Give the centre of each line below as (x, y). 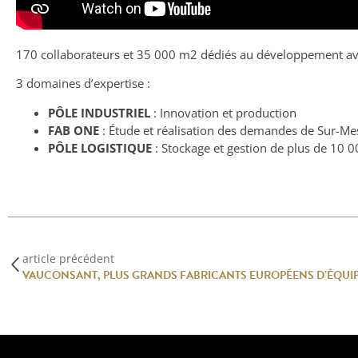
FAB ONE (74, 130)
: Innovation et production (223, 112)
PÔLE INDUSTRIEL (99, 112)
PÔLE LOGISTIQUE (100, 147)
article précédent (68, 258)
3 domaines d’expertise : (83, 84)
